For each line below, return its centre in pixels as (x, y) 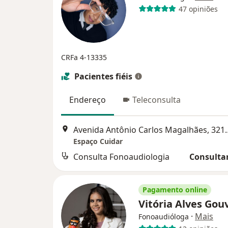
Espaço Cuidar (98, 141)
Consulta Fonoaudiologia (121, 157)
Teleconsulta (156, 100)
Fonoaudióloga (164, 217)
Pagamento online (175, 190)
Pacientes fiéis (103, 76)
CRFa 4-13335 (84, 57)
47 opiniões (198, 9)
